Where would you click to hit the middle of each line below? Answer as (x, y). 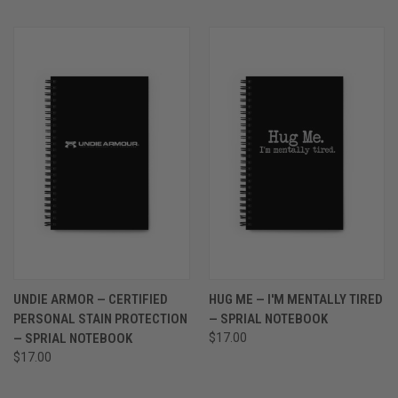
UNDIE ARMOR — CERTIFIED (91, 299)
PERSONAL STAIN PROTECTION (100, 318)
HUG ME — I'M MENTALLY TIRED (295, 299)
